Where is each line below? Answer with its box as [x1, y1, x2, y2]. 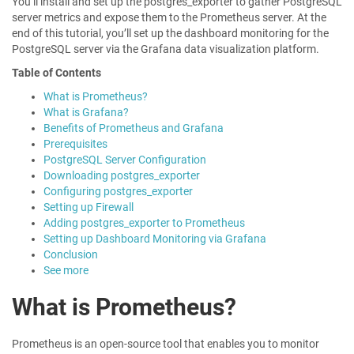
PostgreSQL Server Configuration [43, 153, 206, 166]
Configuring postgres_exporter [43, 185, 193, 198]
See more [43, 264, 88, 277]
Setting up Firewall [43, 201, 134, 213]
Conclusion [43, 248, 98, 261]
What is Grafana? [43, 106, 129, 119]
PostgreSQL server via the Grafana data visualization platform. [12, 43, 319, 55]
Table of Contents [12, 66, 101, 79]
